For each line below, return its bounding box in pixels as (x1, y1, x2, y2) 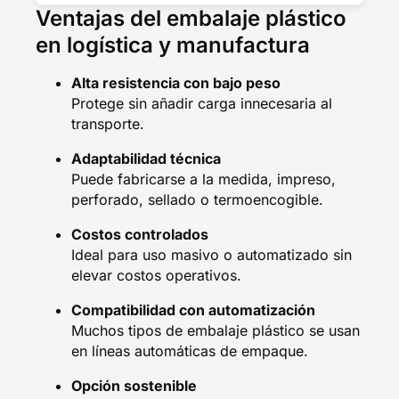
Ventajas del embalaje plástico (36, 4, 346, 31)
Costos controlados (71, 224, 208, 243)
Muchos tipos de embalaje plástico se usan (71, 321, 360, 339)
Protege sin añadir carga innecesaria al (71, 94, 332, 112)
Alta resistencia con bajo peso (71, 73, 281, 92)
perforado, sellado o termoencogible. (71, 190, 323, 208)
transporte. (71, 114, 144, 133)
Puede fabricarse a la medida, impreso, (71, 169, 336, 188)
